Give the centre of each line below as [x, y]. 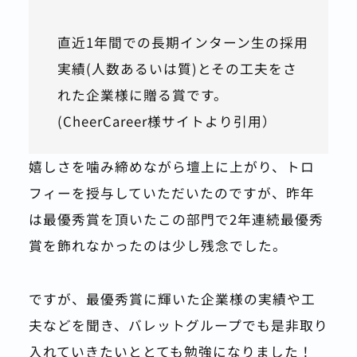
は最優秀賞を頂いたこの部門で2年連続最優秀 [176, 220]
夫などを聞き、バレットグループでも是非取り [178, 325]
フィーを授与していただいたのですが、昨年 [171, 193]
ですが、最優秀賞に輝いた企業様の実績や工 [172, 298]
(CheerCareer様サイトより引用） [167, 122]
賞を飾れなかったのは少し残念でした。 [157, 246]
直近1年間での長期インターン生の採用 [182, 43]
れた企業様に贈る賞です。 [142, 95]
